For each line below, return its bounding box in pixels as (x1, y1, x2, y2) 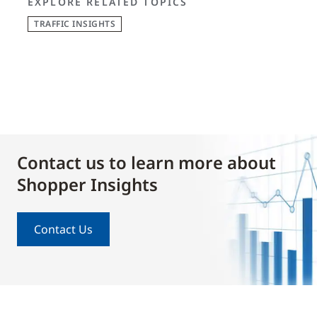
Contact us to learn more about (17, 150, 276, 174)
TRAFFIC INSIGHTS (34, 17, 115, 30)
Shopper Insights (17, 172, 158, 196)
